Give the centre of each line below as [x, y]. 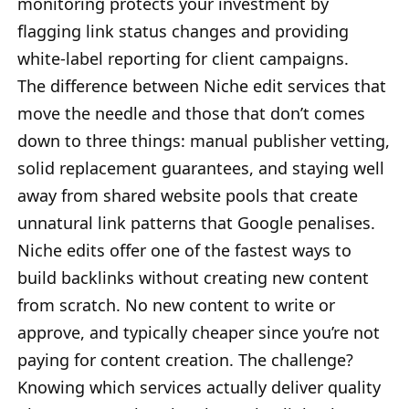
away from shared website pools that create [188, 195]
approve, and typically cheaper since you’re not [199, 332]
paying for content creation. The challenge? [185, 359]
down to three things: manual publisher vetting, [204, 140]
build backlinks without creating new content [193, 277]
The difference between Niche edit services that [202, 85]
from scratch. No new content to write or [176, 304]
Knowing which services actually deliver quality [199, 387]
